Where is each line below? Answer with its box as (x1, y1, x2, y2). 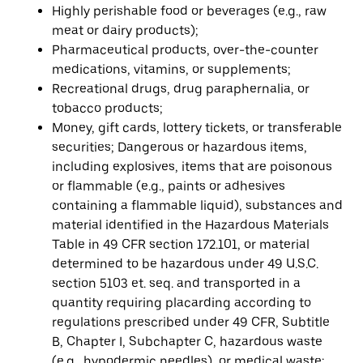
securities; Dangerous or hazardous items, (52, 139, 307, 155)
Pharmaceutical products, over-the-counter (52, 42, 318, 58)
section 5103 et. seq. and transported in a (52, 275, 301, 291)
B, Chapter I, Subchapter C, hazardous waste (52, 334, 322, 349)
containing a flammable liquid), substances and (52, 198, 343, 213)
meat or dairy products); (52, 23, 199, 38)
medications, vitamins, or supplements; (52, 62, 291, 77)
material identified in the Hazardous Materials (52, 217, 329, 233)
